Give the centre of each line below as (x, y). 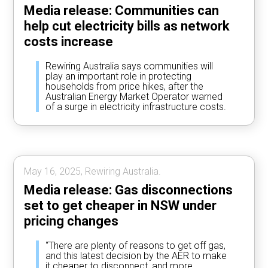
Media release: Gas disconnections (129, 190)
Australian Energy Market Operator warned (134, 96)
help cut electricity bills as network (127, 26)
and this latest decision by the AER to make (136, 255)
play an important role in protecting (119, 76)
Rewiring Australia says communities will (130, 66)
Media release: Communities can (122, 10)
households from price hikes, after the (125, 86)
